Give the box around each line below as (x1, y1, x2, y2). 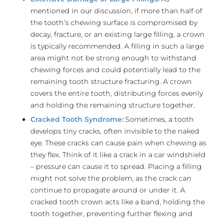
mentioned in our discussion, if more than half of (30, 6, 203, 15)
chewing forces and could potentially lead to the (30, 65, 201, 74)
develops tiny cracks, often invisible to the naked (30, 127, 200, 136)
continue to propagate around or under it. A (30, 186, 186, 194)
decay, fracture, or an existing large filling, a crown (30, 30, 205, 39)
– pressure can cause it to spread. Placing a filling (30, 162, 202, 171)
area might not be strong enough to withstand (30, 54, 197, 62)
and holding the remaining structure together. (30, 101, 195, 110)
